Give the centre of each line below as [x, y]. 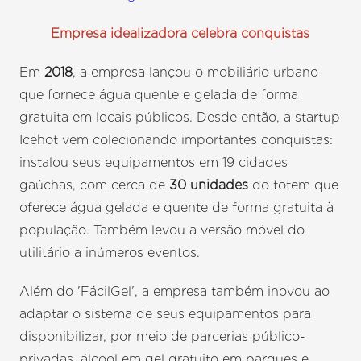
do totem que [294, 185]
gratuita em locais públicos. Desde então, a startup [180, 118]
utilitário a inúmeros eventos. [110, 253]
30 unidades [207, 185]
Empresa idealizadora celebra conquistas [180, 34]
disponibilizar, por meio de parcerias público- [163, 337]
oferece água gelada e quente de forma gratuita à [177, 208]
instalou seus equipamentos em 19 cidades [154, 163]
